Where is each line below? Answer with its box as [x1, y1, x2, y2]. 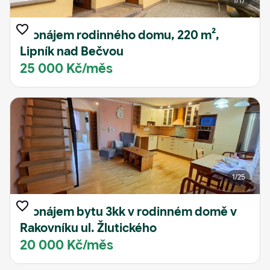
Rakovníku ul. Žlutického [20, 221, 157, 236]
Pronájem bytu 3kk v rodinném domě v [20, 204, 237, 219]
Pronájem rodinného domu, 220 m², [20, 28, 219, 43]
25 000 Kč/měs [20, 60, 113, 77]
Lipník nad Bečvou [20, 44, 124, 59]
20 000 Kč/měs [20, 237, 113, 253]
